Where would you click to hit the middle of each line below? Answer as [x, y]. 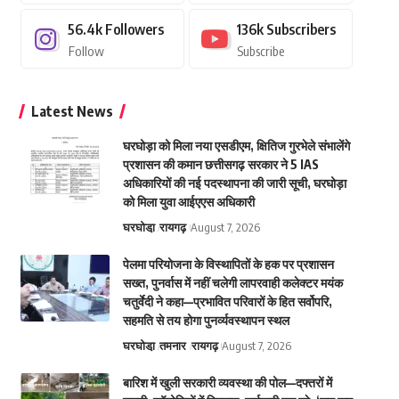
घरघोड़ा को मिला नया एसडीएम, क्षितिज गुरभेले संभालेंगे [236, 146]
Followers [134, 29]
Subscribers [301, 29]
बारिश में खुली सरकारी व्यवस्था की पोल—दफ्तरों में [227, 383]
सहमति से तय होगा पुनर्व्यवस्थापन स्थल [206, 320]
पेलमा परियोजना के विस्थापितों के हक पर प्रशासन [228, 264]
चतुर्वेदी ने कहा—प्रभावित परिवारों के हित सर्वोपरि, [227, 301]
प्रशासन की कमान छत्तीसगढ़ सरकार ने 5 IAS [220, 164]
